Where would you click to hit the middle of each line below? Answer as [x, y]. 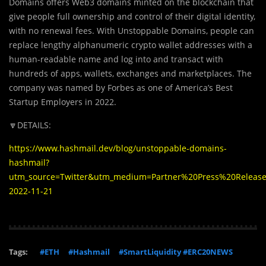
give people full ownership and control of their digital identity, [132, 17]
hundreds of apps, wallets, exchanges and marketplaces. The [130, 74]
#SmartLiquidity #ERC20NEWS [176, 252]
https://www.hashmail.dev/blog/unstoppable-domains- [118, 148]
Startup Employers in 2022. [63, 102]
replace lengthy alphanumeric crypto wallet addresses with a [131, 45]
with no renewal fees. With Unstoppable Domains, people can [132, 31]
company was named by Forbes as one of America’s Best [121, 88]
